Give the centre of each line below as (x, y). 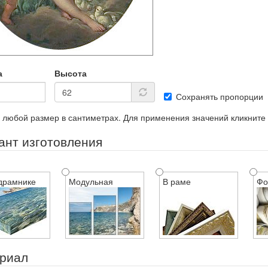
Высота (70, 73)
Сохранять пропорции (219, 96)
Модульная (91, 181)
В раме (176, 181)
